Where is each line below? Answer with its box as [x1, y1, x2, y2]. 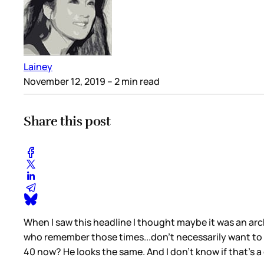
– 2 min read [105, 74, 160, 88]
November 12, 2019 [24, 74, 105, 88]
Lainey [24, 60, 52, 73]
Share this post [24, 113, 111, 129]
